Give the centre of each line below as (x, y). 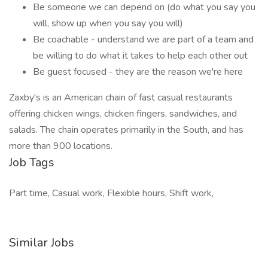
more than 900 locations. (61, 146)
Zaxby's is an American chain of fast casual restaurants (121, 98)
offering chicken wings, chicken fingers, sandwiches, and (123, 114)
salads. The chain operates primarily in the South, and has (126, 130)
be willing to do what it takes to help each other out (140, 56)
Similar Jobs (42, 243)
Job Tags (32, 162)
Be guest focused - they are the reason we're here (138, 72)
